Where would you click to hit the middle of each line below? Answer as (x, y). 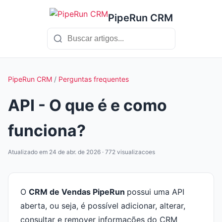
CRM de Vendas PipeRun (78, 192)
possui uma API (156, 192)
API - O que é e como (87, 105)
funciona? (47, 131)
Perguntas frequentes (94, 79)
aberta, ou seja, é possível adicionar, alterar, (103, 206)
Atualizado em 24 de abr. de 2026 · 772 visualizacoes (82, 152)
